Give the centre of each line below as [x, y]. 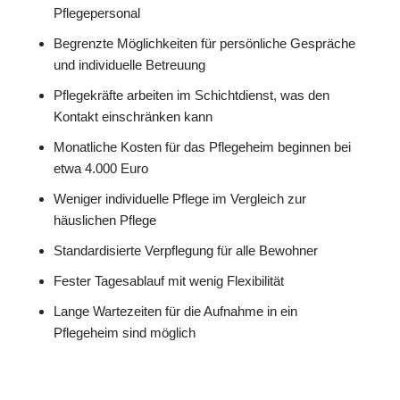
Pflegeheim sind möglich [125, 332]
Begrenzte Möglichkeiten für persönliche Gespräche [204, 43]
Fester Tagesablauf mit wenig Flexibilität [169, 280]
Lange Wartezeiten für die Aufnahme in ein [175, 311]
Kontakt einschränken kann [133, 116]
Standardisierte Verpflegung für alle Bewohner [186, 250]
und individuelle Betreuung [129, 64]
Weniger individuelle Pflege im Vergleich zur [180, 198]
